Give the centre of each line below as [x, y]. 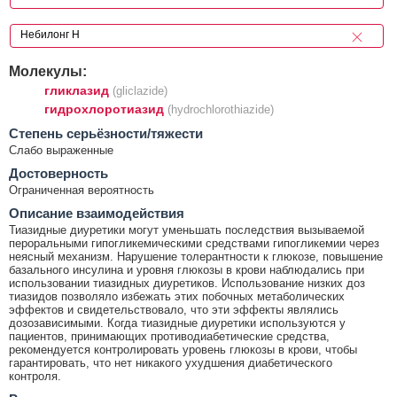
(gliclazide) [140, 90]
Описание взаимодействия [97, 213]
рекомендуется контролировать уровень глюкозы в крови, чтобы [183, 349]
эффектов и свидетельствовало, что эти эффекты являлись [174, 309]
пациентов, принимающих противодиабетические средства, [169, 336]
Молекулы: [48, 70]
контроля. [35, 376]
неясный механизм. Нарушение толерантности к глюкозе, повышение [196, 256]
